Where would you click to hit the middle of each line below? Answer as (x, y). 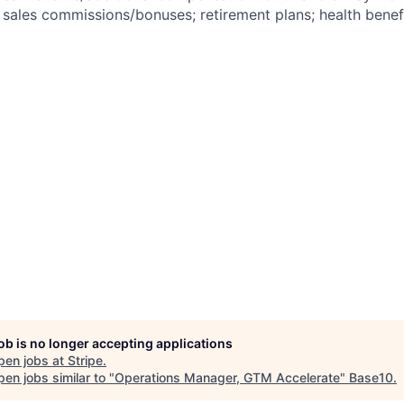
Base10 (371, 377)
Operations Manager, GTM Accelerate (227, 377)
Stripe (85, 360)
